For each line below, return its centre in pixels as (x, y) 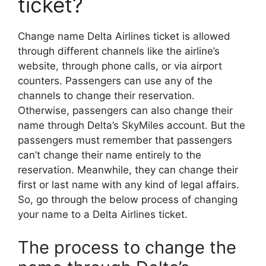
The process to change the (127, 247)
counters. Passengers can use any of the (115, 81)
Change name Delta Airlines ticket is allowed (124, 37)
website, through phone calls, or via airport (120, 66)
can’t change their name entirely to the (110, 155)
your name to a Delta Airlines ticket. (103, 215)
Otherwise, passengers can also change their (125, 111)
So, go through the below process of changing (128, 200)
